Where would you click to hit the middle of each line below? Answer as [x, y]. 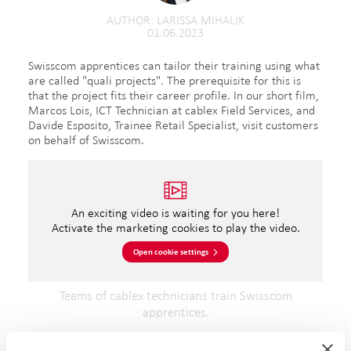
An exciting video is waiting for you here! [175, 213]
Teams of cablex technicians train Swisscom [175, 295]
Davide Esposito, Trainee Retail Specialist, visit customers [173, 125]
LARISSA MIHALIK [201, 20]
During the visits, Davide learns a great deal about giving [173, 340]
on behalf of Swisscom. [86, 140]
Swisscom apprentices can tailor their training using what [174, 65]
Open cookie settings [170, 251]
